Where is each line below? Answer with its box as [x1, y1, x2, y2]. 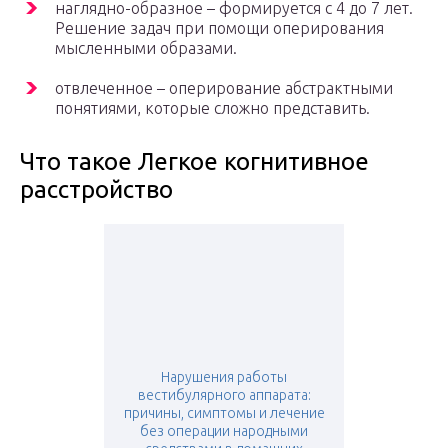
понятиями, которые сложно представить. [55, 99, 370, 118]
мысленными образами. [55, 39, 237, 58]
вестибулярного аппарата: [137, 387, 311, 404]
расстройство [20, 176, 173, 204]
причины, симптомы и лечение [123, 405, 325, 422]
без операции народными [140, 423, 308, 440]
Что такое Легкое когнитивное [20, 148, 369, 176]
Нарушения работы [161, 369, 287, 386]
